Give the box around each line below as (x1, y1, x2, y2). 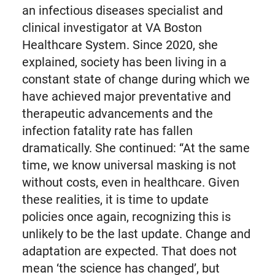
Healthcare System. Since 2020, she (21, 37, 218, 52)
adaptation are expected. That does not (21, 243, 237, 258)
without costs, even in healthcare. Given (21, 174, 239, 190)
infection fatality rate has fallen (21, 123, 193, 138)
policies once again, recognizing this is (21, 209, 231, 224)
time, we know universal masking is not (21, 157, 236, 172)
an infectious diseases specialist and (21, 2, 223, 18)
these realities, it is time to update (21, 192, 209, 207)
